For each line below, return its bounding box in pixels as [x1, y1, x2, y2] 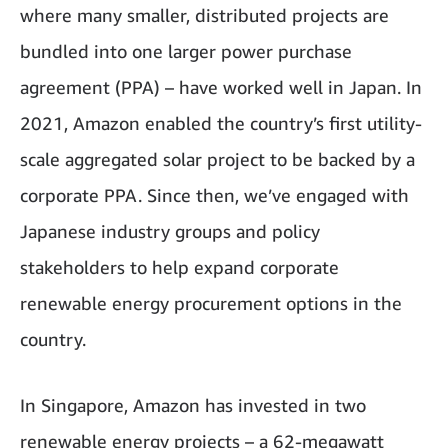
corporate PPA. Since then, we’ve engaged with [20, 183, 409, 206]
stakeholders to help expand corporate [20, 255, 339, 278]
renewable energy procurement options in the [20, 291, 402, 314]
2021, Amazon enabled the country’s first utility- [20, 111, 422, 134]
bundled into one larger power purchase [20, 39, 352, 62]
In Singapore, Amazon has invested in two [20, 393, 366, 416]
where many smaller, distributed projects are [20, 3, 389, 26]
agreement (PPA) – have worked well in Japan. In [20, 75, 422, 98]
